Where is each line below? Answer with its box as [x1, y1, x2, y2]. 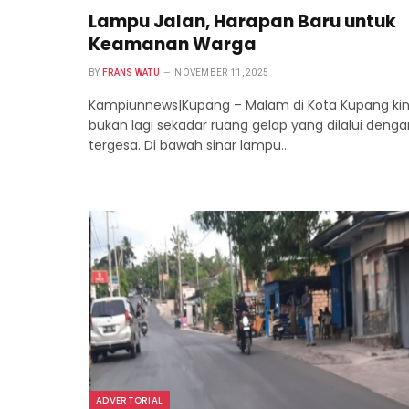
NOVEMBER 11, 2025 [174, 68, 269, 79]
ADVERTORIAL [96, 393, 163, 407]
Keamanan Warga [89, 32, 257, 58]
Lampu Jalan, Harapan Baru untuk [89, 9, 396, 35]
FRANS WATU [101, 68, 160, 79]
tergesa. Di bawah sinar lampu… [89, 136, 289, 155]
